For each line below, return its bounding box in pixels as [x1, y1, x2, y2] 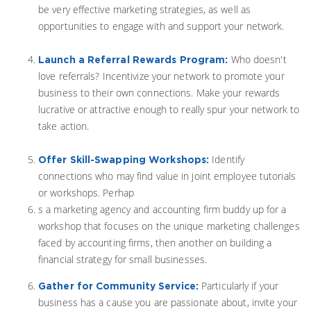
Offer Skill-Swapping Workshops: [38, 154, 210, 165]
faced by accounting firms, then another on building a [38, 236, 272, 249]
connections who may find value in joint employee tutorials [38, 169, 296, 183]
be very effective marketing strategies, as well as [38, 3, 251, 16]
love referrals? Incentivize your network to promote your [38, 69, 285, 83]
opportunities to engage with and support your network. [38, 19, 285, 33]
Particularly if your [198, 279, 279, 292]
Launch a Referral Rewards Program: [38, 54, 231, 65]
